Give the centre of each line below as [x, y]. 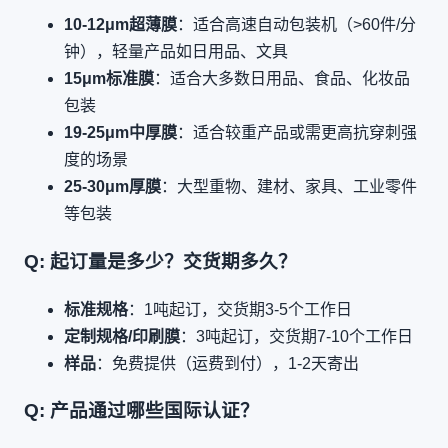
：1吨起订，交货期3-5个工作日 [240, 309]
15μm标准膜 [109, 79]
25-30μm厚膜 [112, 187]
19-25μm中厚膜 [120, 133]
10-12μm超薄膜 [120, 25]
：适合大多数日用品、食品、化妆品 [282, 79]
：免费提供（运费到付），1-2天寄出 [227, 363]
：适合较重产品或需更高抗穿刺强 [297, 133]
